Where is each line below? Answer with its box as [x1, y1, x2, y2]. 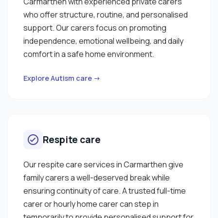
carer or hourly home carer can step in [23, 198, 159, 209]
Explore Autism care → [23, 73, 101, 83]
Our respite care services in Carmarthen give [23, 159, 183, 170]
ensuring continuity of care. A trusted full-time [23, 185, 186, 196]
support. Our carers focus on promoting [23, 22, 166, 33]
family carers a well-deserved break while [23, 172, 170, 183]
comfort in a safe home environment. [23, 48, 154, 59]
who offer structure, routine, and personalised [23, 9, 188, 20]
